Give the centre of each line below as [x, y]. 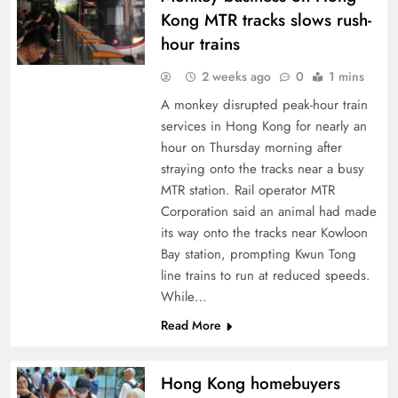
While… [183, 297]
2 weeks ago [236, 76]
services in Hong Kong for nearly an [263, 126]
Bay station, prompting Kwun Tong [258, 254]
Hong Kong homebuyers [250, 383]
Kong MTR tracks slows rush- [266, 20]
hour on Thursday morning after [251, 147]
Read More [191, 325]
